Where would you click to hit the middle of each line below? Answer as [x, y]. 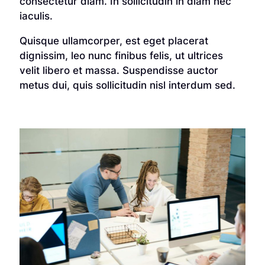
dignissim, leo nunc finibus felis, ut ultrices [121, 55]
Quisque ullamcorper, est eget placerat [114, 41]
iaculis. [36, 16]
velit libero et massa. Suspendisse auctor [119, 70]
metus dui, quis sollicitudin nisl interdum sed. [127, 85]
